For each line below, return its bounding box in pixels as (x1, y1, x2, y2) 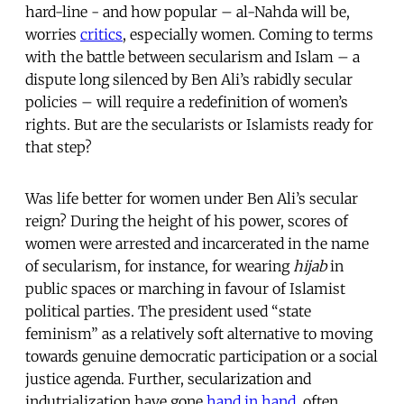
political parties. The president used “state (25, 301, 311, 320)
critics (80, 24, 123, 43)
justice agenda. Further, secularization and (25, 369, 311, 388)
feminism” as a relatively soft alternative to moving (25, 324, 372, 343)
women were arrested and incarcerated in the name (25, 234, 369, 252)
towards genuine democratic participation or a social (25, 346, 378, 365)
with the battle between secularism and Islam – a (25, 47, 360, 66)
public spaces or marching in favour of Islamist (25, 279, 345, 298)
